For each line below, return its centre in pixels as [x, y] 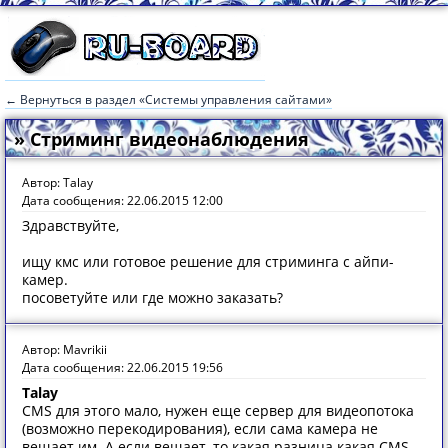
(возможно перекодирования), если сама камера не [200, 428]
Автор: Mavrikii [64, 349]
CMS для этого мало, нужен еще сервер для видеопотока [218, 410]
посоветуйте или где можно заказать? [152, 297]
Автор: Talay [57, 182]
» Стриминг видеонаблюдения [161, 139]
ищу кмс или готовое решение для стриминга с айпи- [208, 261]
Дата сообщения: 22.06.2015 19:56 [122, 367]
